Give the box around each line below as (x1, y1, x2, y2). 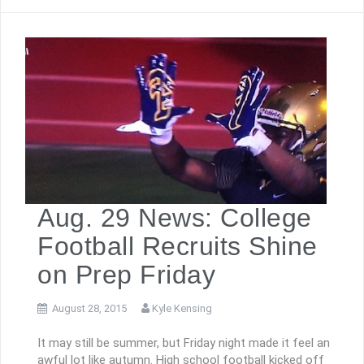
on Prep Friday (37, 260, 215, 290)
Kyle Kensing (152, 302, 212, 315)
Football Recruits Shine (37, 232, 318, 262)
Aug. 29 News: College (37, 203, 312, 233)
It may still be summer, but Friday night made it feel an (37, 335, 330, 350)
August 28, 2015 (52, 302, 127, 315)
